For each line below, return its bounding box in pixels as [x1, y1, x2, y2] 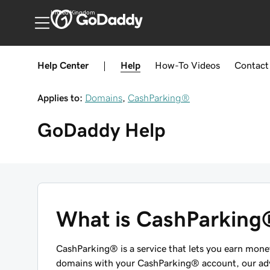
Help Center [37, 60, 89, 70]
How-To [155, 60, 189, 70]
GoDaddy [37, 121, 120, 140]
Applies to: [37, 93, 83, 102]
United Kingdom [50, 10, 95, 16]
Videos [191, 60, 220, 70]
